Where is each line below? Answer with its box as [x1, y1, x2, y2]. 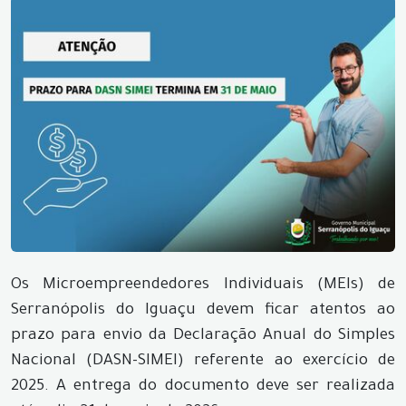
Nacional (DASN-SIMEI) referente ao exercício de [11, 353, 395, 371]
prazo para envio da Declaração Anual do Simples [11, 327, 395, 345]
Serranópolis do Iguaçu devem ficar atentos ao [11, 302, 395, 320]
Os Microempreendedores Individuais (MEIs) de [11, 276, 395, 295]
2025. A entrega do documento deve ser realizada [11, 378, 395, 396]
